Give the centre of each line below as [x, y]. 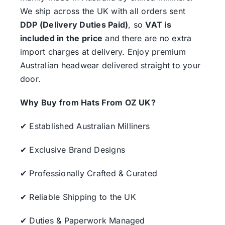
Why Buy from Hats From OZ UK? [88, 102]
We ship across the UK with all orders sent [103, 11]
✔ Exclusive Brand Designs [72, 149]
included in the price [61, 38]
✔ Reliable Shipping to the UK [78, 197]
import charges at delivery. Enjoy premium [103, 51]
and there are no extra [147, 38]
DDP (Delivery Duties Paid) [74, 24]
